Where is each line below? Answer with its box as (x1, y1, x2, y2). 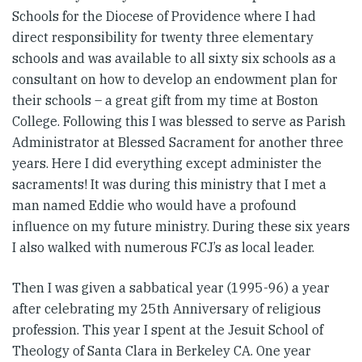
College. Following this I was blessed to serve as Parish (12, 113, 346, 130)
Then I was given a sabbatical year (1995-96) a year (12, 280, 330, 297)
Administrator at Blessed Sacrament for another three (12, 134, 343, 151)
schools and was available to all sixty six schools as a (12, 50, 336, 67)
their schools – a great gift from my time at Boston (12, 92, 318, 109)
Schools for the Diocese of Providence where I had (12, 8, 316, 25)
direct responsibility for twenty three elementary (12, 29, 314, 46)
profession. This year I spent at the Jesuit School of (12, 322, 323, 339)
